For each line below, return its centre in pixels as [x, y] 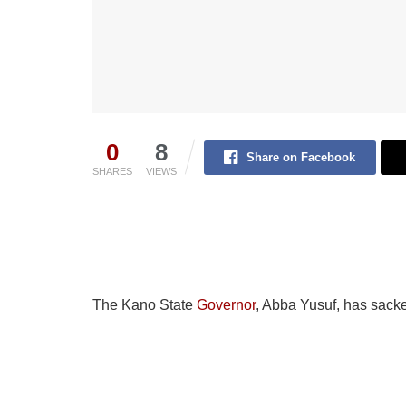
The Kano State [145, 304]
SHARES [112, 171]
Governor [226, 304]
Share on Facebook [301, 157]
